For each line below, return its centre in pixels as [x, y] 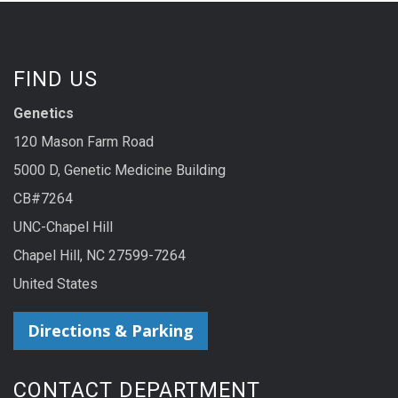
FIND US [56, 79]
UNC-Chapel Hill [63, 227]
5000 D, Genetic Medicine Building [119, 170]
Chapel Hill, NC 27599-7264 [99, 255]
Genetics [44, 113]
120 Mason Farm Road [84, 141]
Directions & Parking [111, 331]
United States [56, 283]
